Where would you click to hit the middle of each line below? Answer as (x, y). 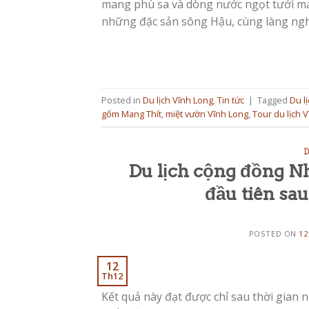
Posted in (122, 100)
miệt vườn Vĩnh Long (207, 114)
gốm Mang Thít (131, 114)
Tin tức (231, 100)
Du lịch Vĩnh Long (178, 100)
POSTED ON (274, 234)
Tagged (273, 100)
